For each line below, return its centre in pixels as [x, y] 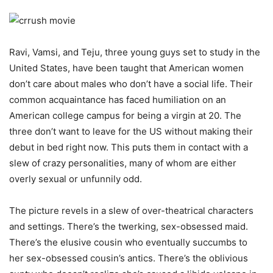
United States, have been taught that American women [126, 68]
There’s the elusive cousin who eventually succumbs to [128, 242]
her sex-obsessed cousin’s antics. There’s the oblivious [129, 258]
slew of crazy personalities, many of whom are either [123, 163]
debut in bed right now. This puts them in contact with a [129, 147]
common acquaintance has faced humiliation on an [118, 100]
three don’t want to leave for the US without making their [131, 131]
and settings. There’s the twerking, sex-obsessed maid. [129, 226]
